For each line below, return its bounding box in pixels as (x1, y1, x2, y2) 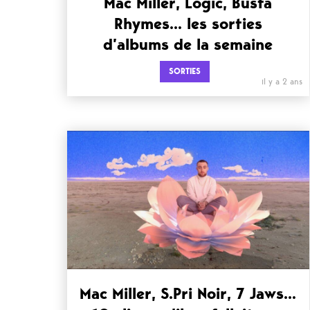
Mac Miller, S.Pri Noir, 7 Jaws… (80, 283, 297, 304)
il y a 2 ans (261, 76, 302, 87)
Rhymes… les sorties (113, 13, 262, 34)
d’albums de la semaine (103, 34, 273, 55)
